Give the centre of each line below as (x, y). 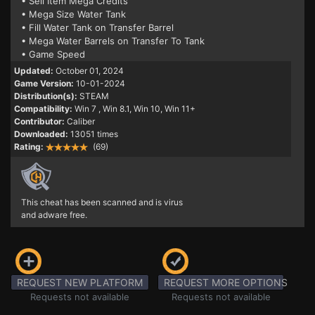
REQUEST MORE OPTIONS (226, 282)
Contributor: (39, 121)
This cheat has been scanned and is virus (102, 202)
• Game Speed (53, 54)
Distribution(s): (46, 96)
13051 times (94, 134)
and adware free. (54, 215)
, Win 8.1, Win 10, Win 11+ (147, 109)
